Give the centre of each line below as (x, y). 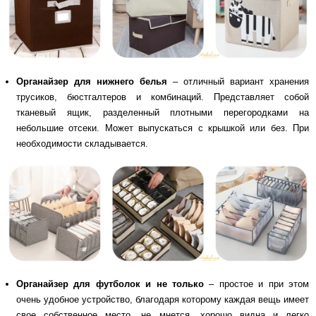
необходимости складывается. (82, 143)
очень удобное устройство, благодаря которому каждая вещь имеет (163, 300)
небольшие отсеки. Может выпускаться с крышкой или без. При (163, 128)
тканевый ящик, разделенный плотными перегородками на (163, 112)
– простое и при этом (256, 284)
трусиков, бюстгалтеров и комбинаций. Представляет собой (163, 97)
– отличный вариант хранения (238, 81)
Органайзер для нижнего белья (92, 81)
